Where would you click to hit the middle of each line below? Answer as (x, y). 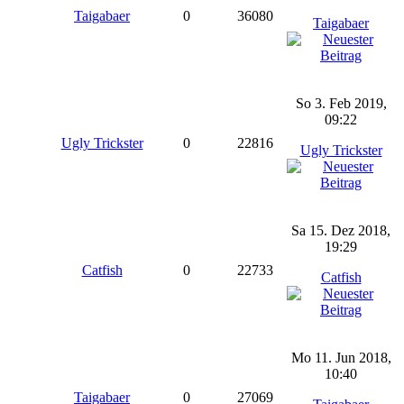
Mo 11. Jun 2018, (341, 358)
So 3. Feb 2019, (341, 103)
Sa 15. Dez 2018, (341, 230)
